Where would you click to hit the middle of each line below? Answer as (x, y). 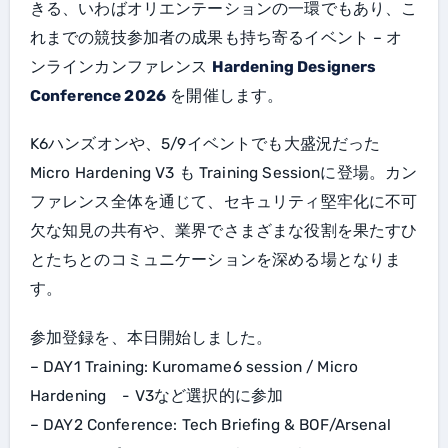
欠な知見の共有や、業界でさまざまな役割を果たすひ (223, 231)
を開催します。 (225, 96)
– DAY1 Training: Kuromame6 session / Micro (194, 366)
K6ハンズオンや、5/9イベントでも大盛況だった (205, 144)
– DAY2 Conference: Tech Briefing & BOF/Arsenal (210, 424)
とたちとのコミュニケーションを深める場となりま (215, 260)
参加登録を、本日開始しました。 (151, 337)
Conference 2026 (98, 96)
